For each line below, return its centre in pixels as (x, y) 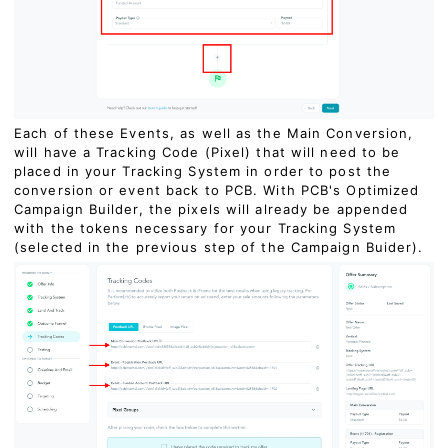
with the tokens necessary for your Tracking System (205, 228)
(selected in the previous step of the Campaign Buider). (219, 247)
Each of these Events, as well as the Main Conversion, (214, 133)
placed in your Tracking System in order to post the (203, 171)
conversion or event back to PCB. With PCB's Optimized (217, 190)
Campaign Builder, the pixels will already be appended (211, 209)
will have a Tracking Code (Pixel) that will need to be (207, 152)
